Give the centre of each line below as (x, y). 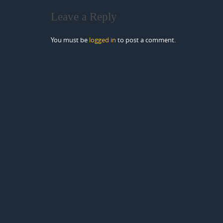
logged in (103, 40)
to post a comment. (146, 40)
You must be (70, 40)
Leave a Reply (84, 16)
